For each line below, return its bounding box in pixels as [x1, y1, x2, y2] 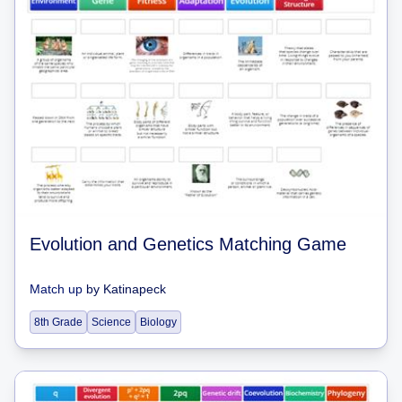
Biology [140, 316, 177, 328]
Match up [30, 282, 83, 296]
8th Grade [34, 316, 83, 328]
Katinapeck [103, 282, 166, 296]
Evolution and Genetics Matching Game [30, 234, 346, 254]
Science [92, 316, 131, 328]
